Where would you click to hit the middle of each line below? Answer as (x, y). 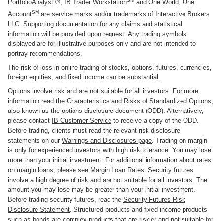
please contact (30, 120)
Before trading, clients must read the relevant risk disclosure (94, 130)
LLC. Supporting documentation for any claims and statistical (95, 24)
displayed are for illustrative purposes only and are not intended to (102, 43)
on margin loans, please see (49, 170)
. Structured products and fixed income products (138, 209)
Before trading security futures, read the (66, 199)
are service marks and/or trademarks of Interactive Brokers (124, 14)
